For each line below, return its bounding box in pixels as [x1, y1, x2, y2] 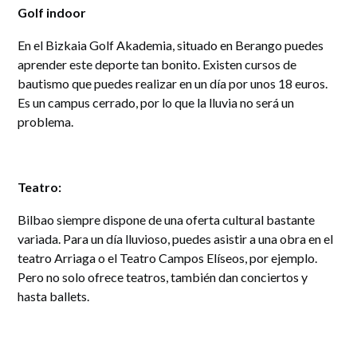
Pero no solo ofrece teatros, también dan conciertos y [18, 269, 308, 285]
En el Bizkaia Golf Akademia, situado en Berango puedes [18, 37, 324, 53]
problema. [18, 114, 74, 130]
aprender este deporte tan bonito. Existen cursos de [18, 57, 297, 73]
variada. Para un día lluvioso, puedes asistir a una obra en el [18, 231, 334, 247]
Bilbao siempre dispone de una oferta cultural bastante [18, 212, 316, 228]
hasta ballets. [18, 288, 90, 304]
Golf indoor [18, 5, 87, 21]
